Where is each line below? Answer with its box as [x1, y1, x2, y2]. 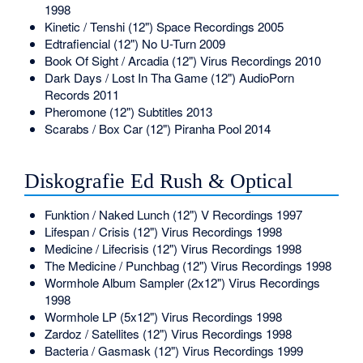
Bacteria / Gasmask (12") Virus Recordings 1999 [44, 342, 303, 360]
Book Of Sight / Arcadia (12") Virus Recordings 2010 [44, 51, 321, 69]
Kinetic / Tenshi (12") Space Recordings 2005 [44, 17, 284, 35]
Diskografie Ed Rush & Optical [24, 169, 293, 193]
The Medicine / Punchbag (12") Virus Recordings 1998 [44, 257, 331, 275]
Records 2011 [44, 85, 119, 103]
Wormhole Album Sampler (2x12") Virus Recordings [44, 274, 320, 292]
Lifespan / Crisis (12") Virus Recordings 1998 [44, 223, 282, 241]
